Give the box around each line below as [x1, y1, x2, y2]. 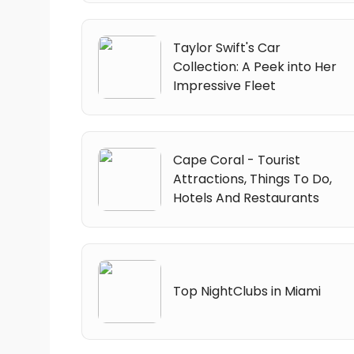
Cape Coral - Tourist [173, 150, 300, 169]
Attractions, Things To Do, [173, 169, 332, 188]
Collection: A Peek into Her [173, 57, 337, 76]
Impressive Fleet [173, 76, 276, 95]
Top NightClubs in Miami [173, 281, 321, 300]
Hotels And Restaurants [173, 188, 319, 207]
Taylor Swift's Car [173, 38, 281, 57]
